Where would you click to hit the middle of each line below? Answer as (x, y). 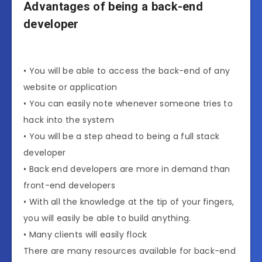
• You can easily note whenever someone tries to (128, 103)
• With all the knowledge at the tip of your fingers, (129, 201)
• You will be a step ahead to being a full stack (122, 136)
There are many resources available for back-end (130, 251)
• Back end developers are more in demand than (127, 169)
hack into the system (69, 120)
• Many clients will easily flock (85, 234)
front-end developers (70, 185)
